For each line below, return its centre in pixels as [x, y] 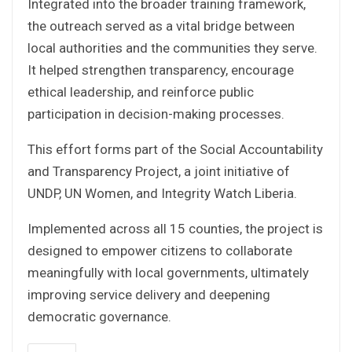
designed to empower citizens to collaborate [160, 250]
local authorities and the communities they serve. [172, 48]
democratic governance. [99, 316]
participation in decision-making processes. [156, 114]
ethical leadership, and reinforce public [141, 92]
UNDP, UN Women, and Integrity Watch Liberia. [162, 193]
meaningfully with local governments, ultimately [168, 272]
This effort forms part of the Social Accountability [175, 149]
